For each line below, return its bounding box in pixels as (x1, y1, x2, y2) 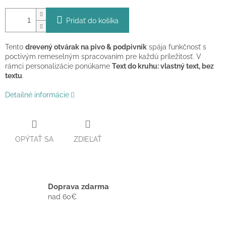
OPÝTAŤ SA (15, 135, 53, 143)
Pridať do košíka (66, 17, 119, 25)
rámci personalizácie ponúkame (5, 62, 112, 71)
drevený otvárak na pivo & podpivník (25, 43, 147, 51)
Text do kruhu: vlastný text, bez (112, 62, 214, 71)
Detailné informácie (5, 91, 69, 99)
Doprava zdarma (48, 182, 109, 192)
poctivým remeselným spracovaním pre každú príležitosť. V (5, 52, 201, 61)
